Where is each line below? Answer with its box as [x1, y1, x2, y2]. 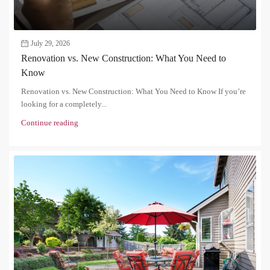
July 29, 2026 [31, 39, 70, 48]
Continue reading [21, 118, 78, 127]
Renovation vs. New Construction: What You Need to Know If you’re [21, 86, 246, 96]
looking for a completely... [21, 99, 107, 108]
